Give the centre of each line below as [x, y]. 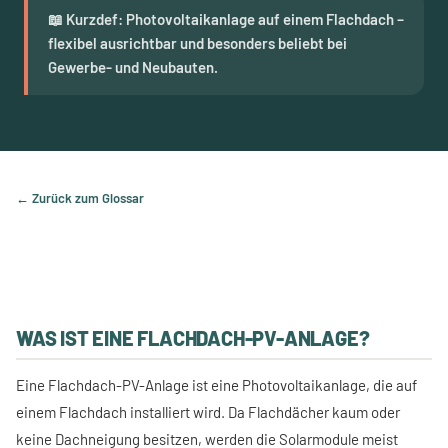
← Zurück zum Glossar [80, 198]
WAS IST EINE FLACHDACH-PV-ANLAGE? [193, 338]
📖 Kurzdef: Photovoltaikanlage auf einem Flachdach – [226, 19]
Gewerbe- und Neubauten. [133, 67]
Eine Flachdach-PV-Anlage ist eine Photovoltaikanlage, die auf [216, 385]
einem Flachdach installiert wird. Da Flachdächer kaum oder [208, 412]
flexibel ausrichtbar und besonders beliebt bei [197, 43]
